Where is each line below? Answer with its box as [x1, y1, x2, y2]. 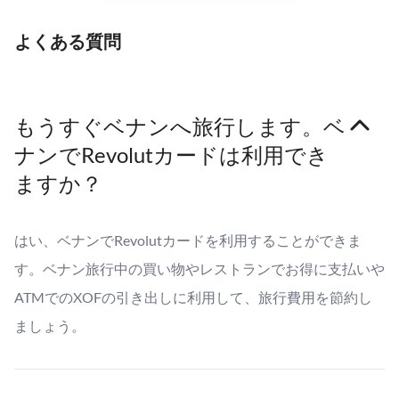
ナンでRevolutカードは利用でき [14, 142, 329, 167]
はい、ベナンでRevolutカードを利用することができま [14, 232, 362, 248]
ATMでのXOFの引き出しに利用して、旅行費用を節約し [14, 289, 372, 305]
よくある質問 [14, 30, 121, 52]
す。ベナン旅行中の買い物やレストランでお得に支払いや [14, 260, 385, 277]
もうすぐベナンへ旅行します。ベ [14, 113, 346, 139]
